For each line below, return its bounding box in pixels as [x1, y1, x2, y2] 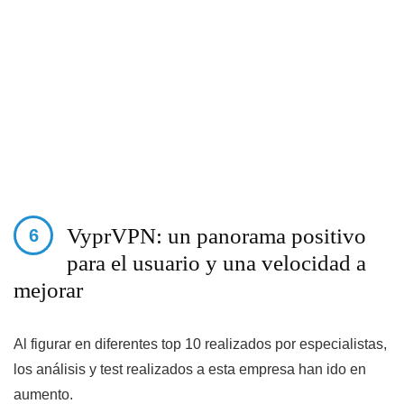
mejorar [14, 277, 83, 302]
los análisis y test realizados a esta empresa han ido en [14, 361, 366, 377]
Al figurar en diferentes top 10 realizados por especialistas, [14, 335, 387, 352]
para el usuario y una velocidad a [67, 250, 366, 275]
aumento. [14, 386, 73, 402]
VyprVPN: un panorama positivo [67, 223, 366, 248]
